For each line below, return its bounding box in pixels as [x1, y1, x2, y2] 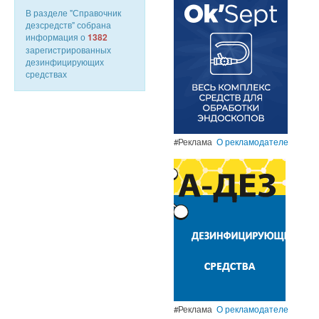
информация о [26, 31, 88, 43]
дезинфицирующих [26, 56, 104, 68]
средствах [26, 68, 67, 80]
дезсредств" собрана [26, 19, 111, 31]
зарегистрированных [26, 43, 111, 56]
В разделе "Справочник [26, 6, 121, 19]
